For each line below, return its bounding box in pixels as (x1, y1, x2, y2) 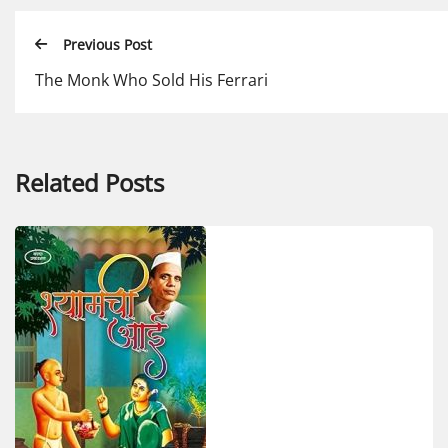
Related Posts (15, 165, 164, 199)
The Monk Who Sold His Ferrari (35, 68, 268, 91)
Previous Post (63, 35, 152, 55)
